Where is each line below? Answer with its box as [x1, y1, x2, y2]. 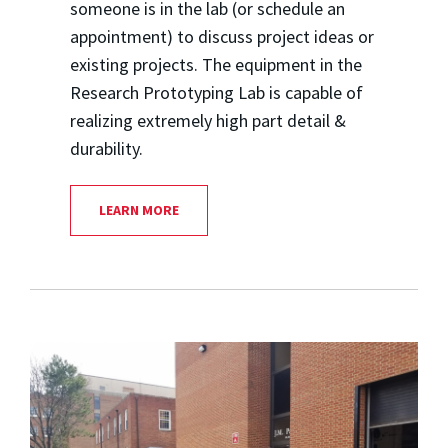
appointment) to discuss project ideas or [69, 24, 374, 48]
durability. [69, 136, 143, 160]
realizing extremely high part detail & [69, 108, 346, 132]
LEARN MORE [98, 200, 179, 219]
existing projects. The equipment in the [69, 52, 362, 76]
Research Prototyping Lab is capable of [69, 80, 363, 104]
